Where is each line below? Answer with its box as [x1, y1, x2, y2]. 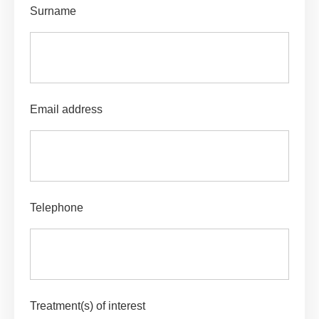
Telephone [30, 202, 83, 214]
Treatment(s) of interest [30, 300, 145, 312]
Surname [30, 5, 76, 17]
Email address [30, 103, 103, 115]
